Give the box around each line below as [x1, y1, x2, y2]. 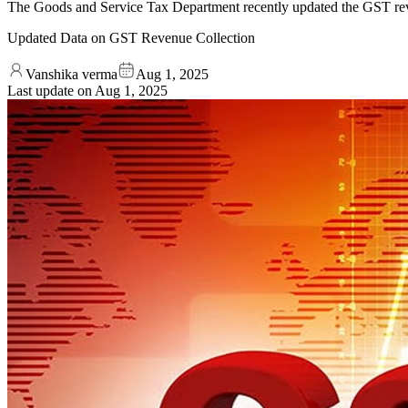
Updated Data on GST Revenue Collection [7, 29, 255, 46]
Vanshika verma [25, 66, 117, 82]
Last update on [7, 82, 95, 98]
